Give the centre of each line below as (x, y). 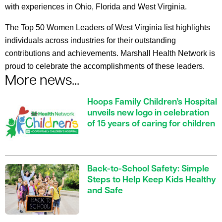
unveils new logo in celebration (148, 113)
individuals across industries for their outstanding (90, 41)
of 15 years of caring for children (151, 124)
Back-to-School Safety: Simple (148, 169)
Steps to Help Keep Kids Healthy (152, 180)
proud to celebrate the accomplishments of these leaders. (105, 66)
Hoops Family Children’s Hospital (152, 103)
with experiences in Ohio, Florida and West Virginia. (96, 7)
